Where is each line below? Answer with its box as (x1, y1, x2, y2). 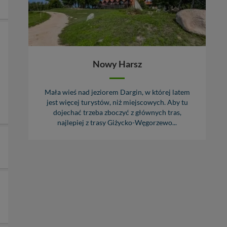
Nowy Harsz (92, 58, 142, 70)
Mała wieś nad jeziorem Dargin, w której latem (44, 88, 190, 97)
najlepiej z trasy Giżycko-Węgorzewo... (57, 119, 177, 127)
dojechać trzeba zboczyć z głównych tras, (53, 108, 181, 117)
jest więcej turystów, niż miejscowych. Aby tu (46, 98, 188, 107)
